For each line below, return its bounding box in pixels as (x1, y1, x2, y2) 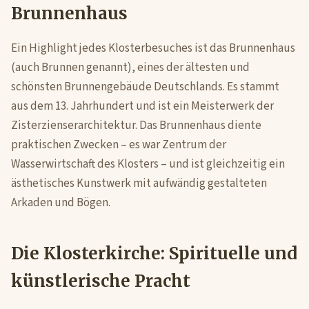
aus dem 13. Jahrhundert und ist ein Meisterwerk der (11, 98, 274, 114)
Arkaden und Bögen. (11, 195, 110, 211)
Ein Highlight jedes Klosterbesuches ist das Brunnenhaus (11, 40, 295, 57)
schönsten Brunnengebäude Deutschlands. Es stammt (11, 79, 279, 95)
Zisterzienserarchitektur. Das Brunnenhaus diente (11, 117, 261, 134)
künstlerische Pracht (11, 270, 190, 292)
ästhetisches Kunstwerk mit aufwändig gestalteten (11, 175, 267, 192)
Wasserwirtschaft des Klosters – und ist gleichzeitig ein (11, 156, 285, 172)
